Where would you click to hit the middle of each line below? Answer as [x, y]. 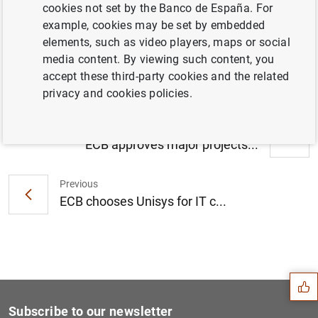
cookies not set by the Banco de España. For [158, 8]
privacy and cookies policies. [117, 93]
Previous [79, 183]
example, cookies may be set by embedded [154, 25]
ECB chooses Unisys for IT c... [143, 201]
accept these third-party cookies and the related [166, 76]
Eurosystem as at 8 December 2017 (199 [169, 35]
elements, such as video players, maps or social [166, 42]
